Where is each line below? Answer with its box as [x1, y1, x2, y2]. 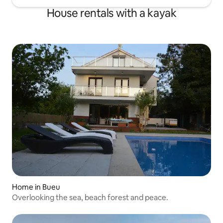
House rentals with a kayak [46, 6, 177, 20]
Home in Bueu [12, 182, 60, 192]
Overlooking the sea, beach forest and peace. [12, 192, 168, 202]
